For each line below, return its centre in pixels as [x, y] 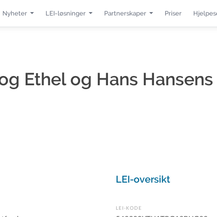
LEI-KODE [129, 208]
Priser [173, 13]
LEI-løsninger [65, 13]
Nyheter [15, 13]
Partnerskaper [125, 13]
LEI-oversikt [143, 179]
